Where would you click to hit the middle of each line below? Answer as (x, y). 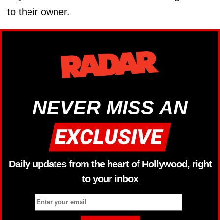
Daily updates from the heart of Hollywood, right (110, 164)
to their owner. (39, 12)
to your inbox (110, 179)
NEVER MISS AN (110, 107)
